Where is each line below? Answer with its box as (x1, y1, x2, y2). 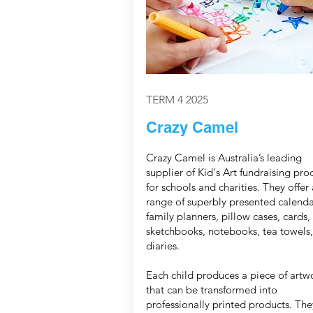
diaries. (145, 239, 180, 253)
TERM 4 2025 (145, 93, 208, 107)
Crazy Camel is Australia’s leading (145, 151, 302, 165)
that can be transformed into (145, 283, 277, 297)
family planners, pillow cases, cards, (145, 210, 310, 224)
